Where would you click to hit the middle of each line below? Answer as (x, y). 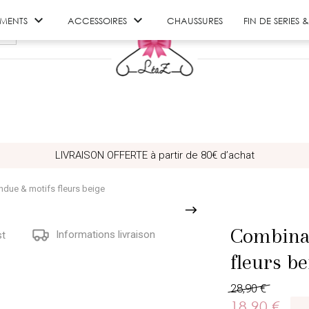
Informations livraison (104, 234)
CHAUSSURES (195, 20)
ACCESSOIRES (97, 20)
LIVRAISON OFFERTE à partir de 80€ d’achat (154, 155)
